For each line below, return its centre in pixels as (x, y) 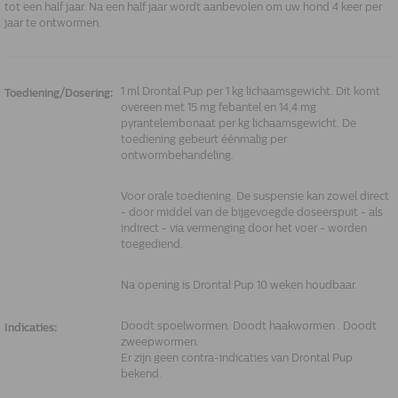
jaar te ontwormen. (53, 23)
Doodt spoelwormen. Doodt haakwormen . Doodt (249, 326)
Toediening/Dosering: (59, 93)
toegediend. (152, 244)
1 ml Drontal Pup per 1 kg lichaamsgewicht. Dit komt (251, 92)
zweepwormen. (160, 342)
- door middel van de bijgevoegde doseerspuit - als (252, 212)
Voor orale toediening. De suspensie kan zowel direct (255, 196)
